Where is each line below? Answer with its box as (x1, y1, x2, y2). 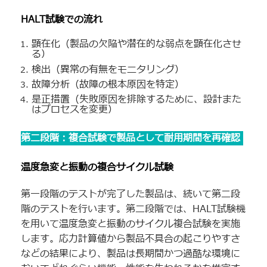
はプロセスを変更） (32, 103, 118, 117)
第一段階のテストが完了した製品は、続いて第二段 (21, 187, 240, 202)
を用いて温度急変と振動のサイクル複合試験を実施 (21, 217, 240, 232)
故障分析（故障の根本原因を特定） (32, 77, 185, 92)
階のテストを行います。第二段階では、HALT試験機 (21, 202, 246, 217)
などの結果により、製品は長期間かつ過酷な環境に (21, 247, 240, 262)
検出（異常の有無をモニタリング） (32, 62, 185, 77)
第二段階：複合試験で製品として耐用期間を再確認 (21, 131, 243, 146)
